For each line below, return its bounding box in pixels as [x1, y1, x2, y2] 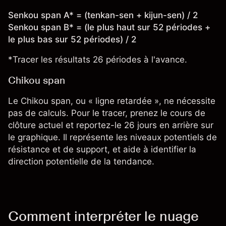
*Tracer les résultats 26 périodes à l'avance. [8, 54, 187, 65]
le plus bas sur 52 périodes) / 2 [8, 34, 136, 45]
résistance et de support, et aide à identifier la [8, 144, 196, 155]
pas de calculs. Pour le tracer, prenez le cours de [8, 108, 205, 119]
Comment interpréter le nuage [8, 207, 199, 225]
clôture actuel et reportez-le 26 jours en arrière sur [8, 120, 213, 131]
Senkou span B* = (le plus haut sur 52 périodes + [8, 22, 210, 33]
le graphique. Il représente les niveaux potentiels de [8, 132, 217, 143]
